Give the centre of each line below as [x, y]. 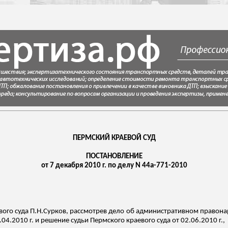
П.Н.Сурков [48, 211]
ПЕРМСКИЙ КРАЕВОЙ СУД [114, 138]
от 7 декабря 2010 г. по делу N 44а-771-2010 [114, 166]
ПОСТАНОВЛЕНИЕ [114, 156]
